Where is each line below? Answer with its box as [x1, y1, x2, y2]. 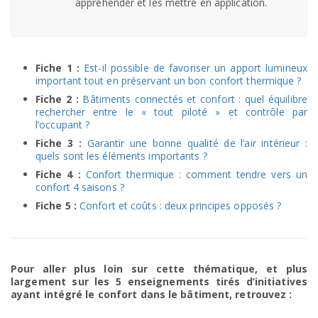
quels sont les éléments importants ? [35, 149, 207, 163]
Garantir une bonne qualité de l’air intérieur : [87, 136, 308, 150]
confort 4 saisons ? [35, 180, 124, 194]
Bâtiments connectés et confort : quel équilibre [82, 92, 307, 106]
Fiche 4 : [35, 168, 81, 182]
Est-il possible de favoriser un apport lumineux [84, 61, 307, 75]
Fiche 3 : [35, 136, 82, 150]
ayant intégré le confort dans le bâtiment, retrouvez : [11, 287, 292, 302]
